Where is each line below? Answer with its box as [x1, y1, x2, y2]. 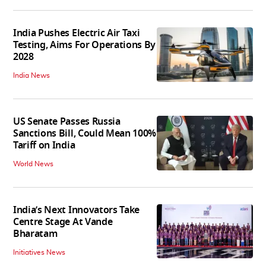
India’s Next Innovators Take [13, 203, 140, 218]
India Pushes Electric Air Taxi [13, 26, 140, 41]
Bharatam [13, 227, 58, 242]
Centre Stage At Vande [13, 215, 113, 230]
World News [13, 160, 53, 168]
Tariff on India [13, 138, 75, 153]
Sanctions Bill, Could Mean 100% [13, 126, 157, 141]
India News [13, 72, 50, 80]
